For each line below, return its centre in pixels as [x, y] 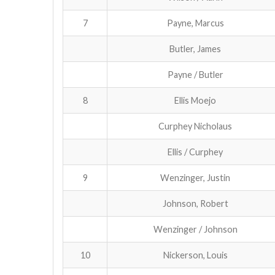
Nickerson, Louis [195, 255]
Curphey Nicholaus [195, 126]
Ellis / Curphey [195, 152]
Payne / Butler [195, 74]
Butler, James [195, 48]
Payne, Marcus [195, 23]
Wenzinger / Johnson [195, 229]
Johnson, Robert [195, 203]
